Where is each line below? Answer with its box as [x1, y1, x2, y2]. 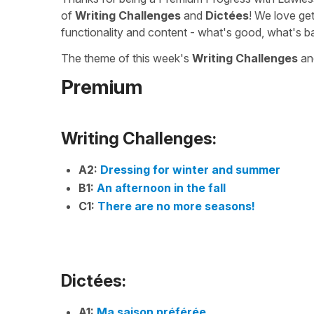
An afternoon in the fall [97, 180, 226, 195]
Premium [61, 75, 143, 99]
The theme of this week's [61, 51, 192, 65]
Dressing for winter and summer [100, 162, 280, 177]
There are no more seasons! [97, 198, 255, 213]
